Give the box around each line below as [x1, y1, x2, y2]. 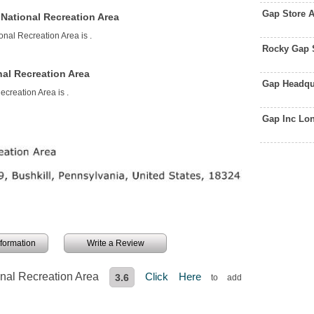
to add [211, 273, 243, 282]
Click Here [145, 271, 212, 283]
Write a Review [86, 238, 144, 249]
